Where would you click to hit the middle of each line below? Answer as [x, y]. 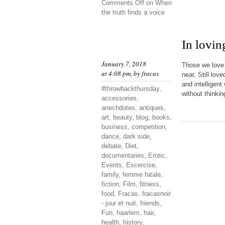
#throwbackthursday [130, 89]
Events [112, 165]
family [110, 175]
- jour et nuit [119, 203]
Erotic [157, 155]
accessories [119, 98]
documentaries [123, 155]
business [115, 127]
